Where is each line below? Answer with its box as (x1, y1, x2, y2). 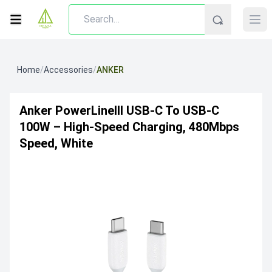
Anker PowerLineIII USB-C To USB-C (19, 103, 219, 118)
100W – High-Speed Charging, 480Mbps (19, 120, 239, 134)
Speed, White (19, 136, 93, 151)
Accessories (44, 65, 93, 75)
